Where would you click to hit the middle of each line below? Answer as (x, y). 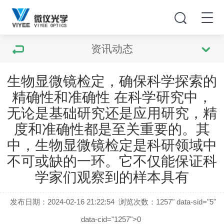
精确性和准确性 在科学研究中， (112, 97)
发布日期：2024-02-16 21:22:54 (62, 202)
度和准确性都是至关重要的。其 (112, 129)
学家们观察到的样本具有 (112, 177)
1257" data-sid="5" (186, 202)
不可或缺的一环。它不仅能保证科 (112, 161)
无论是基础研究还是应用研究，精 (112, 113)
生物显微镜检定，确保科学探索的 (112, 81)
